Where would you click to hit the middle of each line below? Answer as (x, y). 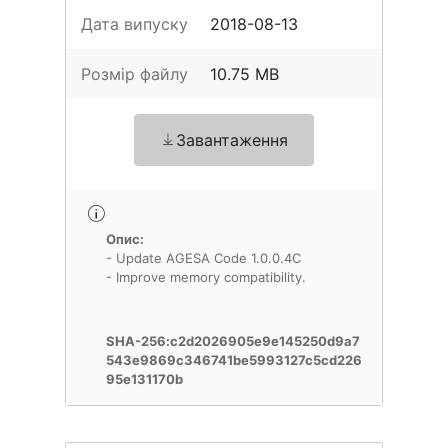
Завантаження (232, 140)
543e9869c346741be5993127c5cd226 (234, 360)
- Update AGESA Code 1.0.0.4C (203, 258)
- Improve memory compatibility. (206, 277)
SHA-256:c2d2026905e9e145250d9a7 (233, 341)
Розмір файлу (134, 74)
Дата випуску (134, 24)
